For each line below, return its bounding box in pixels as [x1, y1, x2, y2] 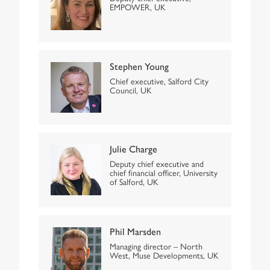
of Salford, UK [110, 175, 158, 187]
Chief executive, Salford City [110, 75, 209, 87]
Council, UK [110, 84, 151, 96]
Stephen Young [110, 61, 169, 73]
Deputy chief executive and [110, 157, 204, 169]
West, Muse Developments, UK [110, 248, 218, 261]
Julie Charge [110, 143, 157, 155]
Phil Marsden [110, 225, 161, 237]
